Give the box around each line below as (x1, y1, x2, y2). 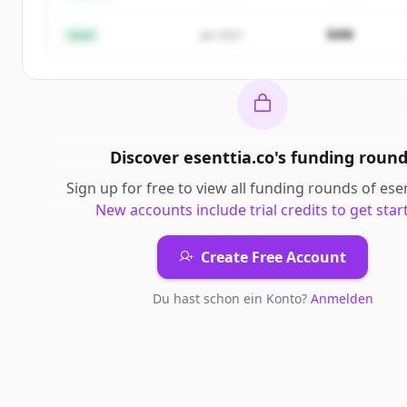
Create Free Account (201, 247, 346, 267)
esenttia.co (183, 146, 274, 168)
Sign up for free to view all (66, 178, 250, 198)
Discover (109, 146, 184, 168)
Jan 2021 (201, 27, 244, 43)
